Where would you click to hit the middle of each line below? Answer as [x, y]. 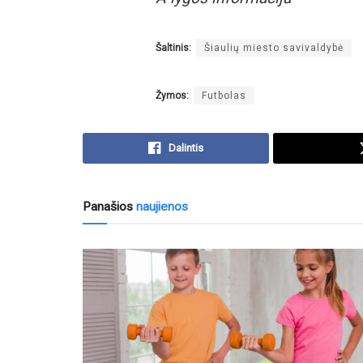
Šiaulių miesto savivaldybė [274, 47]
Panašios [108, 206]
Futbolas [224, 95]
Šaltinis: [173, 47]
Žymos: [172, 95]
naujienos [160, 206]
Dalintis [186, 147]
